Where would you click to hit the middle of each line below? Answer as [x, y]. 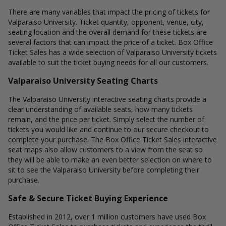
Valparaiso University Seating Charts [83, 81]
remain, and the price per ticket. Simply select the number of [106, 119]
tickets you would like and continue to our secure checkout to [108, 129]
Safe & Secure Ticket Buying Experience [88, 198]
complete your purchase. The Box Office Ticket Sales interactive [112, 139]
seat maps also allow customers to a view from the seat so [105, 150]
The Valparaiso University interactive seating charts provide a [107, 99]
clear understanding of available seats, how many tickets [100, 109]
